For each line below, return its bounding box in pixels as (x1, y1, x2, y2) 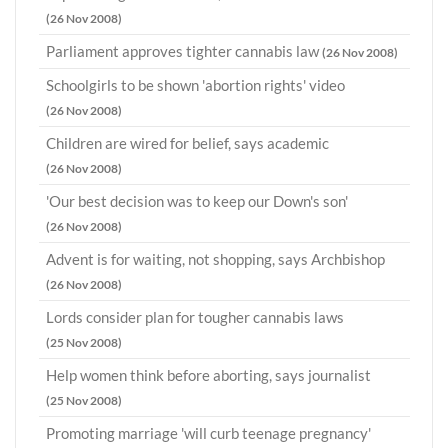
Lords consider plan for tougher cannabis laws (46, 308, 344, 327)
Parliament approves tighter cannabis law (46, 42, 322, 61)
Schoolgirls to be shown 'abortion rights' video (46, 76, 345, 95)
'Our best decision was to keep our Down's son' (46, 192, 348, 211)
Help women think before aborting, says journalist (46, 366, 371, 385)
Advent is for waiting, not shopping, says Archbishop (46, 250, 385, 269)
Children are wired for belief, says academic (46, 134, 329, 153)
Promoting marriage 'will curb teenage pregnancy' (46, 424, 371, 443)
